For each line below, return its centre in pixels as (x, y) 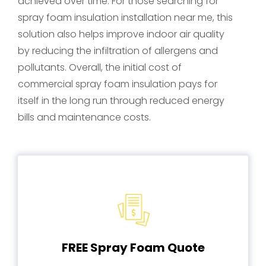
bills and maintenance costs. (84, 117)
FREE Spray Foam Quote (133, 248)
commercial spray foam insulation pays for (118, 84)
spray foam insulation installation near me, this (125, 18)
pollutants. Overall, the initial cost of (100, 67)
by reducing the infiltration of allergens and (118, 51)
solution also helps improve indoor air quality (121, 34)
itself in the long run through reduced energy (121, 101)
